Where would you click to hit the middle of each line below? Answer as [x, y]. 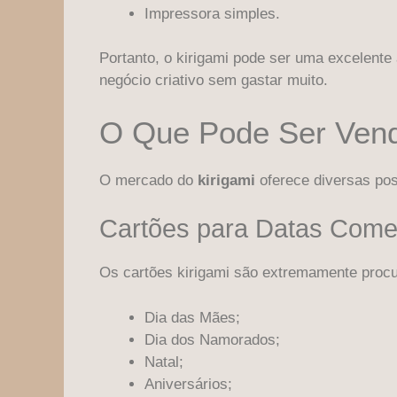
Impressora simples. [212, 13]
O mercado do [148, 180]
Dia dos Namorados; [212, 339]
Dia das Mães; [192, 317]
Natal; [164, 362]
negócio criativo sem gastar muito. [214, 81]
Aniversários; [188, 384]
